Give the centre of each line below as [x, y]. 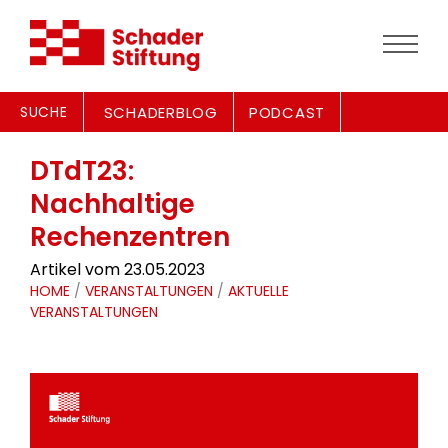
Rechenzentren [130, 237]
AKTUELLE [258, 291]
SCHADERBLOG [160, 112]
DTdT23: [82, 171]
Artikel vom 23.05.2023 [117, 269]
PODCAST [286, 112]
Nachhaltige [112, 204]
